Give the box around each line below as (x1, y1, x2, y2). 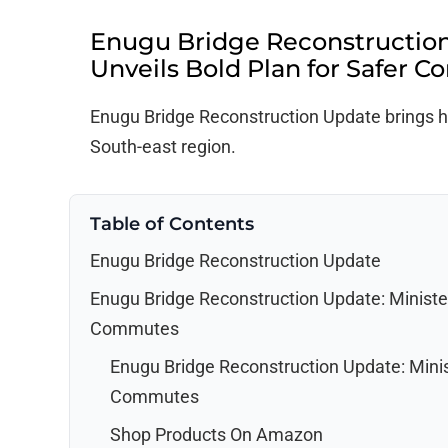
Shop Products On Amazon (109, 424, 323, 445)
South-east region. (89, 136, 236, 157)
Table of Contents (89, 213, 254, 235)
